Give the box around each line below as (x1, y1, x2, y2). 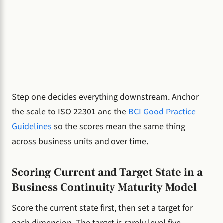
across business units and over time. (12, 135, 148, 148)
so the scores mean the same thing (52, 120, 185, 133)
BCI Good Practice (128, 105, 196, 118)
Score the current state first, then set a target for (12, 202, 193, 215)
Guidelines (12, 120, 52, 133)
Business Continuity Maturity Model (12, 180, 197, 195)
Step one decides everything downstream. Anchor (12, 90, 199, 103)
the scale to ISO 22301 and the (12, 105, 128, 118)
